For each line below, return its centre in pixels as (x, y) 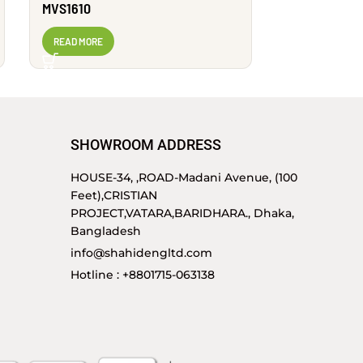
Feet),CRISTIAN (114, 195)
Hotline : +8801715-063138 (143, 274)
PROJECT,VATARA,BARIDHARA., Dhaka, (182, 213)
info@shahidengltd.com (141, 252)
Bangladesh (106, 231)
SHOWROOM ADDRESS (146, 144)
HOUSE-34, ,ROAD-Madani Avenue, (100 (184, 177)
